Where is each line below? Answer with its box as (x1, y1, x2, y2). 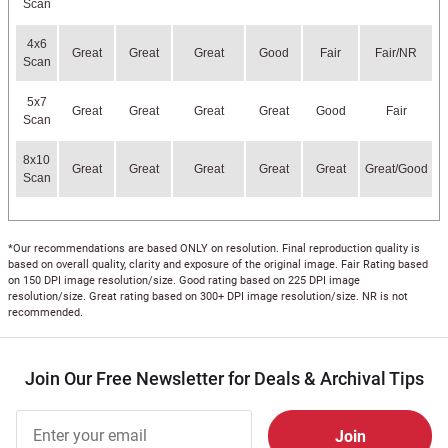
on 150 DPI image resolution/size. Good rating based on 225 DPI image (8, 274, 360, 287)
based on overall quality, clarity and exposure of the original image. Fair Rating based (8, 258, 428, 271)
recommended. (8, 306, 83, 319)
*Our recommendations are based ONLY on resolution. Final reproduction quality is (8, 242, 420, 255)
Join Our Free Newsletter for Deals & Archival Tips (24, 368, 424, 389)
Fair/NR (375, 46, 417, 60)
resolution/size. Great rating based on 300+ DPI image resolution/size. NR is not (8, 290, 408, 303)
